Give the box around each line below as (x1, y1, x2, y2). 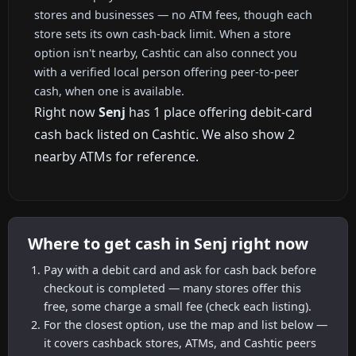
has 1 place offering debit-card (126, 103, 312, 121)
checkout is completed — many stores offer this (44, 280, 301, 296)
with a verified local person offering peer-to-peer (34, 64, 299, 79)
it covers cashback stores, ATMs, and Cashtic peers (44, 335, 316, 350)
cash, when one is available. (34, 83, 184, 99)
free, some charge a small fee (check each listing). (44, 298, 311, 314)
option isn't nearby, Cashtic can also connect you (34, 44, 297, 60)
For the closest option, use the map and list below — (44, 316, 327, 332)
